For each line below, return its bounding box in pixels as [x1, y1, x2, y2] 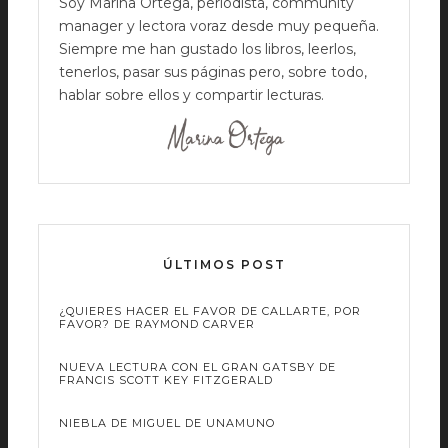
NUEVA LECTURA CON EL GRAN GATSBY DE [59, 360, 336, 375]
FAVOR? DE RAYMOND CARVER [59, 317, 255, 332]
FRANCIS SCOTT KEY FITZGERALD [59, 373, 273, 388]
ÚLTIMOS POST [162, 257, 286, 273]
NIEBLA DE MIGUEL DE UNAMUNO [59, 416, 275, 431]
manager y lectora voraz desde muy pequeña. [59, 17, 379, 36]
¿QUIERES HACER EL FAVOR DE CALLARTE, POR [59, 304, 361, 319]
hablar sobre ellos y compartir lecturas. [59, 86, 324, 105]
